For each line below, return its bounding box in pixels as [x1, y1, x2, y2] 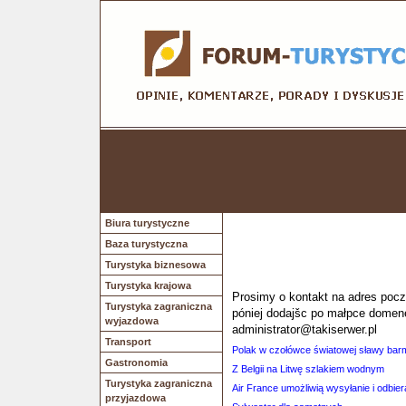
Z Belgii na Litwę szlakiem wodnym [232, 363, 384, 374]
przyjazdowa [105, 392, 166, 403]
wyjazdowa [105, 315, 159, 326]
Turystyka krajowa [105, 280, 191, 291]
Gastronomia [105, 357, 168, 368]
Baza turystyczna [105, 238, 188, 249]
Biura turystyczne [105, 217, 189, 228]
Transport [105, 336, 151, 347]
